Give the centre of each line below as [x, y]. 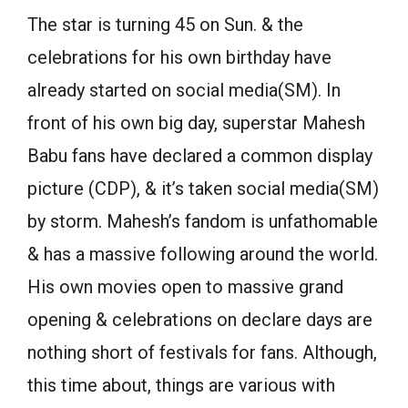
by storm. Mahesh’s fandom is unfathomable [203, 222]
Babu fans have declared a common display [200, 156]
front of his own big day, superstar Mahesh [196, 123]
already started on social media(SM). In [184, 91]
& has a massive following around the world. [203, 255]
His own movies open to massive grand [185, 287]
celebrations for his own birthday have [179, 58]
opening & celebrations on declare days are [200, 320]
